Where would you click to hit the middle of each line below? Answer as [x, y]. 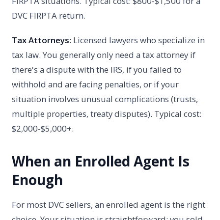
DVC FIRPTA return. [49, 15]
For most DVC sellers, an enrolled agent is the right [109, 204]
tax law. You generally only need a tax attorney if [104, 55]
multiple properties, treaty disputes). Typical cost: [107, 113]
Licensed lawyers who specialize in [138, 40]
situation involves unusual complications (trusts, [105, 99]
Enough [37, 179]
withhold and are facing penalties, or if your [95, 84]
